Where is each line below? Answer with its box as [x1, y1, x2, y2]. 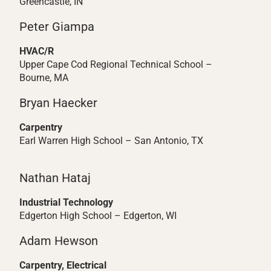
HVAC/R [19, 45, 54, 57]
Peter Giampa [19, 19, 94, 34]
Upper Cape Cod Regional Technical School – [19, 59, 212, 70]
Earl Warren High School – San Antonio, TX [19, 135, 203, 146]
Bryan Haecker [19, 96, 97, 110]
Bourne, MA [19, 72, 68, 83]
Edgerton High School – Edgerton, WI [19, 210, 177, 221]
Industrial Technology [19, 197, 113, 208]
